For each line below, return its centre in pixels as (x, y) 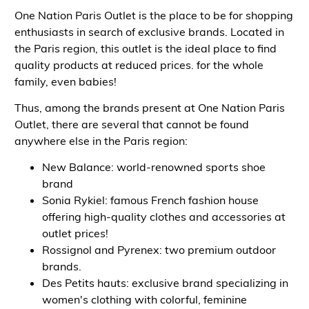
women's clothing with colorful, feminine (144, 300)
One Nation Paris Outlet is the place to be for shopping (153, 15)
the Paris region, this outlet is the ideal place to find (145, 48)
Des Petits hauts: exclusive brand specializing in (165, 283)
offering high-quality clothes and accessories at (163, 217)
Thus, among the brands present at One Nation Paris (149, 107)
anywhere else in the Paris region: (102, 140)
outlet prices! (76, 233)
